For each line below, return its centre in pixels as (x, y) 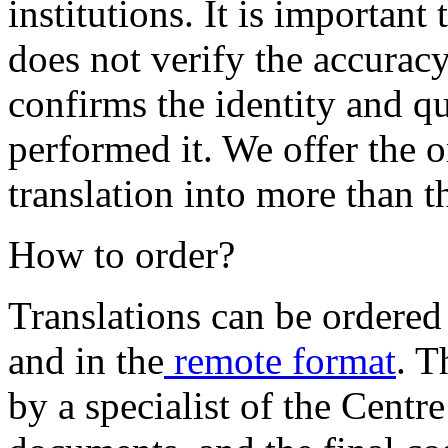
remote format (280, 361)
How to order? (121, 255)
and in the (86, 361)
